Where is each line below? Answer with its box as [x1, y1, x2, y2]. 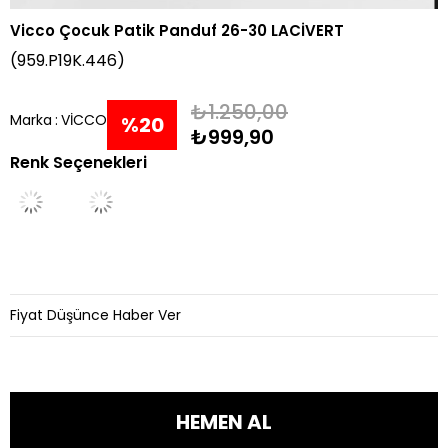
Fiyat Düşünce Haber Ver [10, 305, 181, 326]
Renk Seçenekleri [10, 151, 147, 175]
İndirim [107, 161, 182, 190]
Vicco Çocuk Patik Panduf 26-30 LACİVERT [10, 20, 344, 42]
